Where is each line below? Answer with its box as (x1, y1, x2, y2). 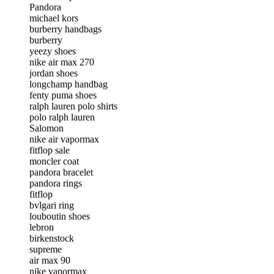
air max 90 (29, 254, 70, 265)
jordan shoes (29, 67, 78, 78)
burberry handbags (29, 23, 102, 34)
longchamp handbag (29, 78, 108, 89)
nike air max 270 (29, 56, 94, 67)
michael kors (29, 12, 78, 23)
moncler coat (29, 155, 79, 166)
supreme (29, 243, 62, 254)
